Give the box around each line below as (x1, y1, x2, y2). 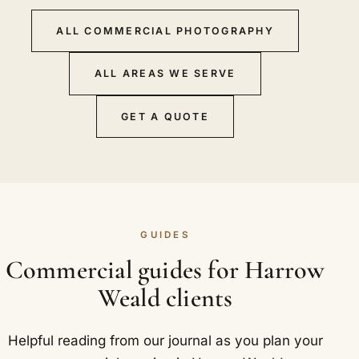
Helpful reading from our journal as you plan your (7, 333, 323, 349)
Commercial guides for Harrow (5, 253, 325, 285)
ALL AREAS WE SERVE (94, 67, 236, 80)
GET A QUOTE (121, 110, 209, 123)
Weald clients (97, 281, 233, 313)
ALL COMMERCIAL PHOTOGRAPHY (56, 25, 274, 37)
